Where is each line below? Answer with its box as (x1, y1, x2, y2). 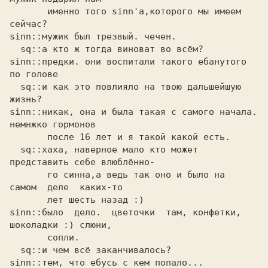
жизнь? (10, 94, 42, 105)
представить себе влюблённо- (10, 157, 155, 167)
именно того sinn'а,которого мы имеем (10, 6, 47, 17)
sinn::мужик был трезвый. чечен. (10, 31, 182, 42)
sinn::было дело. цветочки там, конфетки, (10, 207, 241, 218)
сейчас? (10, 19, 47, 29)
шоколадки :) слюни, (10, 220, 117, 230)
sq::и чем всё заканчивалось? (10, 245, 20, 255)
